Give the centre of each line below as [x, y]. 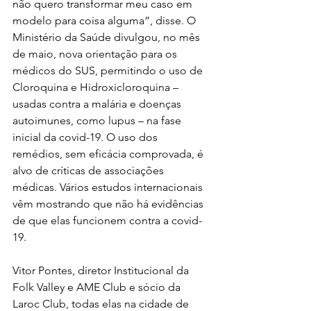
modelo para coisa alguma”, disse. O [106, 20]
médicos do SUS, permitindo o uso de [109, 70]
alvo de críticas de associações [90, 170]
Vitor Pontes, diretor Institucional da [102, 270]
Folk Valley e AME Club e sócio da [98, 287]
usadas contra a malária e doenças [98, 104]
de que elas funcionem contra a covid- [107, 220]
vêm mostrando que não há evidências [109, 204]
